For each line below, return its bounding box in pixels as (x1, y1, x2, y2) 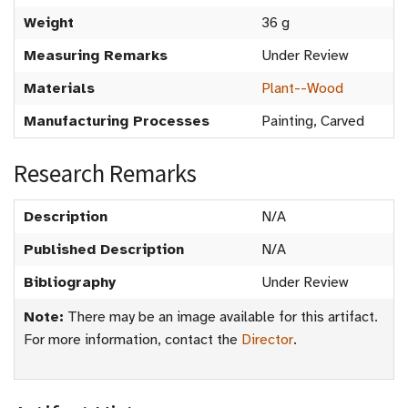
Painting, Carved (261, 112, 364, 131)
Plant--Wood (261, 79, 343, 98)
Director (241, 331, 293, 350)
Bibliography (24, 273, 116, 292)
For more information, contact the (24, 331, 241, 350)
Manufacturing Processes (24, 112, 209, 131)
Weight (24, 14, 74, 33)
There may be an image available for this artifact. (64, 308, 378, 327)
